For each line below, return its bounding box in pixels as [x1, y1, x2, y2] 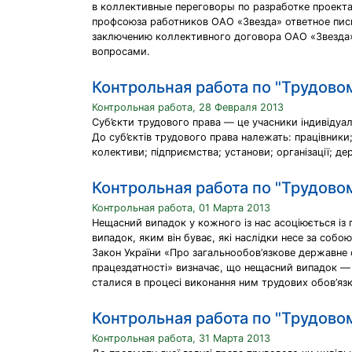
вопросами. [92, 46, 150, 57]
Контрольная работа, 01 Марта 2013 [92, 202, 270, 214]
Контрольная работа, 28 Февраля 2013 [92, 101, 284, 113]
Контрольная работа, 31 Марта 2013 [92, 332, 270, 344]
